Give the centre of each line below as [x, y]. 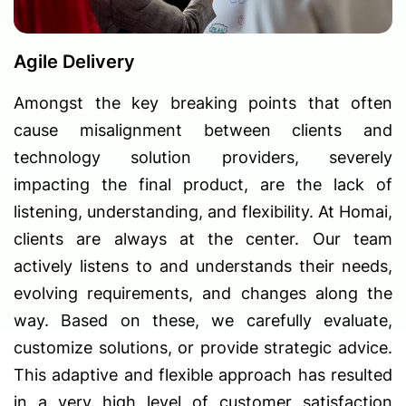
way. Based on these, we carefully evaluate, [203, 321]
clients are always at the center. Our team [203, 239]
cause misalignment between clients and [203, 130]
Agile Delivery [74, 62]
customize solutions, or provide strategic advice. [203, 348]
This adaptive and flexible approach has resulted [203, 375]
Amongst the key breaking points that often [203, 103]
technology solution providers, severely [203, 158]
